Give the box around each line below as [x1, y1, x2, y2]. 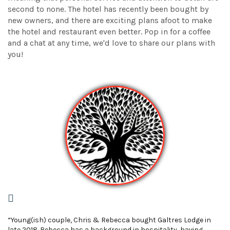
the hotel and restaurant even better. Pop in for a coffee [8, 27, 210, 37]
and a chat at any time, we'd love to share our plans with [8, 38, 215, 48]
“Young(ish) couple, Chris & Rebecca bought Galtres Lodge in [8, 216, 211, 225]
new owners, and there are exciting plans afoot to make [8, 15, 212, 26]
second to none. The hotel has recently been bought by [8, 4, 208, 14]
